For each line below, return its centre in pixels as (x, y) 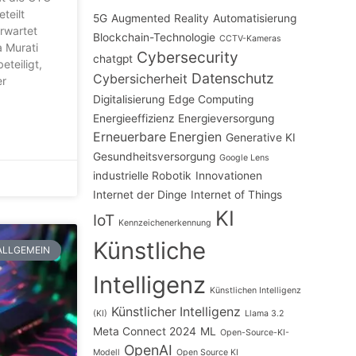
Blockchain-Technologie (155, 38)
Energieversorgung (226, 119)
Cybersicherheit (141, 79)
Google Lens (245, 158)
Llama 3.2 (265, 314)
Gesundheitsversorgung (155, 157)
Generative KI (261, 138)
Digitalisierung (129, 100)
